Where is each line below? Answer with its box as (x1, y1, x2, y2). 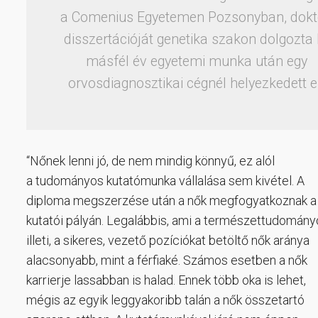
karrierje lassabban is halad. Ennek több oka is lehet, (26, 272, 306, 287)
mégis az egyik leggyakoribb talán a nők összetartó (26, 292, 305, 307)
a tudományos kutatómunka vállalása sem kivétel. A (26, 172, 305, 188)
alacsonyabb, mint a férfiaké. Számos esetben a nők (26, 252, 307, 268)
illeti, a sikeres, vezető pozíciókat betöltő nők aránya (26, 232, 309, 248)
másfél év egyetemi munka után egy (85, 53, 307, 70)
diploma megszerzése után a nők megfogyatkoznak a (26, 192, 317, 208)
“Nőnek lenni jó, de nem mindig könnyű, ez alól (26, 153, 275, 168)
